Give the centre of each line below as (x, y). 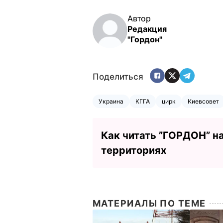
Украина (111, 102)
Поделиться (118, 76)
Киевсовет (203, 102)
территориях (134, 151)
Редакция (147, 29)
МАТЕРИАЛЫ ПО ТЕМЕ (149, 204)
